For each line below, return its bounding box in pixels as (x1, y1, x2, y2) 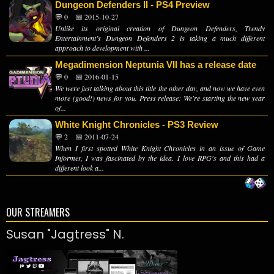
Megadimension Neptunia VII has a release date (55, 59, 256, 70)
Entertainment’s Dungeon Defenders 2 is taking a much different (55, 32, 265, 43)
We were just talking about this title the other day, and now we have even (55, 83, 265, 93)
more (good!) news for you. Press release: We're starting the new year (55, 92, 265, 103)
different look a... (55, 162, 104, 172)
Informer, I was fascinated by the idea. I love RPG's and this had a (55, 152, 265, 163)
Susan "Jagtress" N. (6, 225, 124, 243)
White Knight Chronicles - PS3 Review (55, 119, 218, 130)
